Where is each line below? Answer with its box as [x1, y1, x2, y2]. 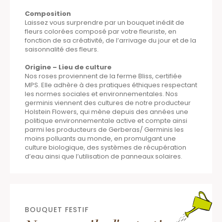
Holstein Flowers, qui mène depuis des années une [25, 107, 188, 116]
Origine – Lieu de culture [25, 62, 111, 72]
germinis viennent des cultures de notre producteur [25, 98, 191, 108]
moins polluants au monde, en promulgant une [25, 133, 176, 143]
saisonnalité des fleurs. [25, 44, 99, 54]
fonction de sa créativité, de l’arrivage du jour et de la [25, 35, 196, 45]
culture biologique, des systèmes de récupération [25, 142, 186, 152]
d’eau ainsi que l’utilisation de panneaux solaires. [25, 151, 182, 161]
